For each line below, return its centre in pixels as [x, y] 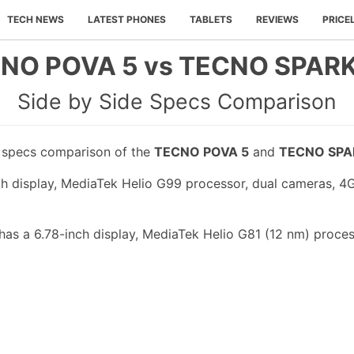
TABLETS [211, 19]
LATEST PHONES [127, 19]
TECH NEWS [36, 19]
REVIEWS [277, 19]
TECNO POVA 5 [201, 152]
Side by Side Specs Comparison [177, 101]
